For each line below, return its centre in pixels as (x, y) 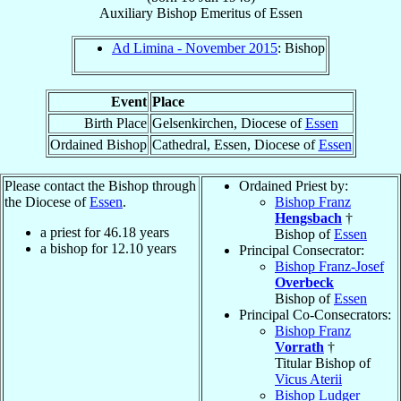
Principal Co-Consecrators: (315, 315)
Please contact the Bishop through (100, 186)
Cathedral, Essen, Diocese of (235, 145)
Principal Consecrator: (302, 251)
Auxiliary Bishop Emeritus (175, 13)
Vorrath (299, 347)
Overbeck (304, 283)
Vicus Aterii (308, 380)
